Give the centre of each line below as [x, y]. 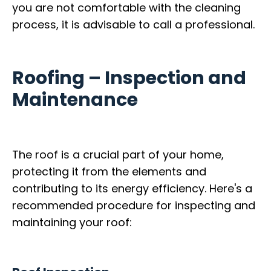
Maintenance [75, 100]
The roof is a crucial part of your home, [118, 154]
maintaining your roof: [72, 222]
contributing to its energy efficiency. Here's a [132, 188]
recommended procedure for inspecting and [134, 205]
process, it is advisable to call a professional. [133, 24]
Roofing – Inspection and [129, 78]
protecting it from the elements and [109, 171]
